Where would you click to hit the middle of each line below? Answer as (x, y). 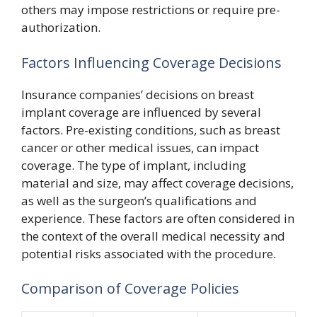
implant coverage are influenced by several (141, 112)
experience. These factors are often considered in (158, 218)
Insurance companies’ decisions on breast (138, 94)
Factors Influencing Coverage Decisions (151, 62)
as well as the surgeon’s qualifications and (139, 200)
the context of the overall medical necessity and (153, 236)
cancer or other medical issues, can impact (140, 147)
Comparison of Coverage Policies (130, 288)
